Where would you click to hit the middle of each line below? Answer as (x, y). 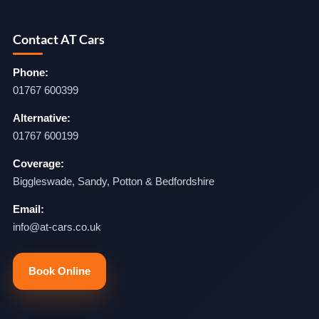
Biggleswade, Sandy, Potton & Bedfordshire (114, 181)
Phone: (31, 72)
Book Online (59, 271)
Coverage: (38, 163)
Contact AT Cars (59, 39)
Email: (28, 209)
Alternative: (42, 118)
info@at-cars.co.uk (57, 227)
